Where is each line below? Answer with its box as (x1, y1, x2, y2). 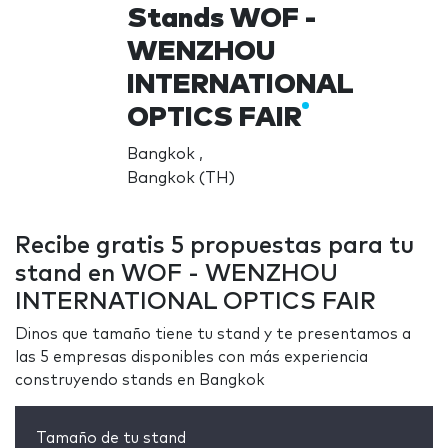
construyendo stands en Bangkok (15, 372, 265, 388)
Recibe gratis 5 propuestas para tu (15, 233, 414, 258)
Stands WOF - (126, 4, 316, 33)
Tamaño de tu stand (36, 430, 186, 446)
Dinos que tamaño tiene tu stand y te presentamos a (15, 326, 411, 342)
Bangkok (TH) (126, 169, 235, 186)
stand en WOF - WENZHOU (15, 261, 338, 286)
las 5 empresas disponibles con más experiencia (15, 349, 368, 365)
